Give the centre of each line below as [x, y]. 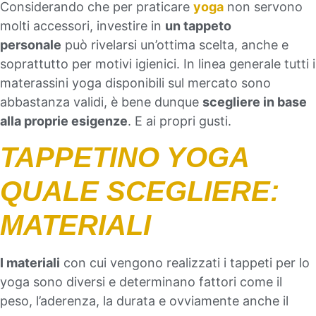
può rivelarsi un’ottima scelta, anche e [175, 45]
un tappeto [198, 26]
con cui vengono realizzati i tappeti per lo [185, 263]
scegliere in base [255, 102]
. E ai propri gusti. [180, 121]
